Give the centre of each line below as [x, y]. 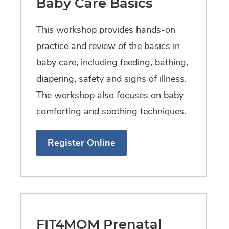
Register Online [82, 143]
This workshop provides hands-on [106, 30]
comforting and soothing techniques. [111, 112]
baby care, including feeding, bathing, [112, 63]
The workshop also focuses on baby [110, 95]
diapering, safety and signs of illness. [111, 79]
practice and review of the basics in [108, 46]
